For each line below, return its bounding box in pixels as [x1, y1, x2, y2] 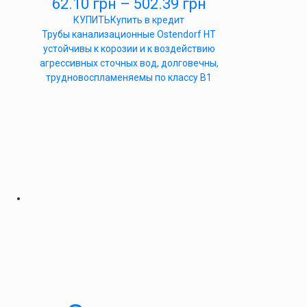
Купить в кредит [110, 14, 184, 25]
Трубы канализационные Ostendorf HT [42, 29, 216, 40]
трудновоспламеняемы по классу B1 [46, 72, 212, 83]
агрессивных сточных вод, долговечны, [39, 58, 219, 69]
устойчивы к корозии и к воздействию [42, 43, 215, 54]
